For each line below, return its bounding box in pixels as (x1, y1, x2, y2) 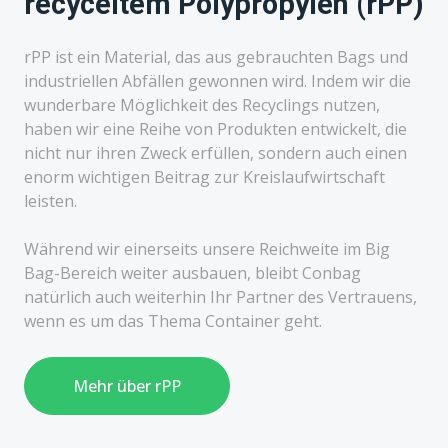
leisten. (24, 189, 77, 212)
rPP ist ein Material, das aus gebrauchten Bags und (24, 45, 408, 68)
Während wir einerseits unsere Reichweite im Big (24, 237, 390, 260)
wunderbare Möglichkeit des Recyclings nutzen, (24, 93, 380, 116)
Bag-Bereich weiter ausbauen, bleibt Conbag (24, 261, 361, 284)
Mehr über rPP (73, 374, 181, 397)
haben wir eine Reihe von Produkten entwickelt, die (24, 117, 407, 140)
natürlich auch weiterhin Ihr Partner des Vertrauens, (24, 285, 417, 308)
